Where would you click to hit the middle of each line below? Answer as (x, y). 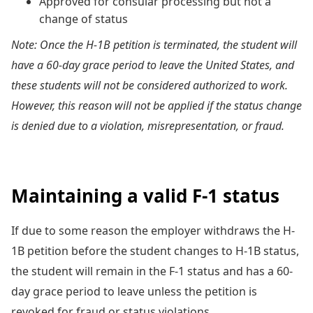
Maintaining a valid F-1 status (145, 195)
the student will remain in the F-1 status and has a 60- (152, 271)
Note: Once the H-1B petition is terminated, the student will (154, 44)
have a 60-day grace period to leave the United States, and (153, 65)
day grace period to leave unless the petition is (134, 291)
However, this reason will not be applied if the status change (156, 105)
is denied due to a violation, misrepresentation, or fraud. (148, 125)
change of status (83, 19)
